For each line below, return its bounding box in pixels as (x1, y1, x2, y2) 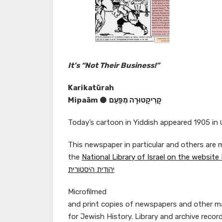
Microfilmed (68, 187, 107, 197)
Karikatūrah (68, 83, 114, 93)
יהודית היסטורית (68, 165, 114, 174)
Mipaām (68, 96, 98, 105)
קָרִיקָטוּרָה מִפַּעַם (109, 96, 162, 105)
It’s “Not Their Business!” (68, 61, 160, 70)
